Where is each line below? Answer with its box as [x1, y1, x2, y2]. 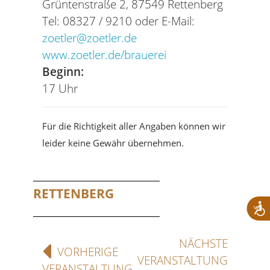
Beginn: [42, 64, 84, 80]
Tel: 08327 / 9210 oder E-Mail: [42, 13, 198, 30]
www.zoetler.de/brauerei [42, 47, 166, 63]
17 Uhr [42, 81, 78, 97]
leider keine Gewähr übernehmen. [42, 137, 184, 149]
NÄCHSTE [179, 236, 228, 252]
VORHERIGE [57, 244, 118, 260]
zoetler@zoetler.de [42, 30, 137, 46]
